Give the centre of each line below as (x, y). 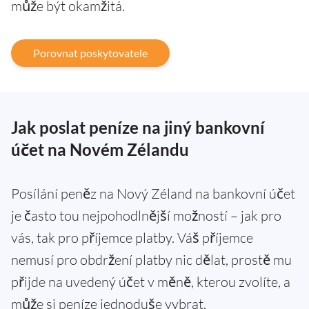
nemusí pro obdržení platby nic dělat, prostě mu (151, 259)
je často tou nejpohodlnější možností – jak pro (146, 215)
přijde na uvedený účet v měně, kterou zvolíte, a (151, 281)
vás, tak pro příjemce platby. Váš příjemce (132, 237)
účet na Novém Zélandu (100, 149)
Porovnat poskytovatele (90, 52)
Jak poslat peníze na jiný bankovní (138, 127)
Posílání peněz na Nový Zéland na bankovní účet (153, 193)
